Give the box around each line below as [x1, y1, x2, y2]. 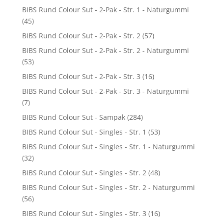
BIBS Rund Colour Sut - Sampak [22, 112, 125, 122]
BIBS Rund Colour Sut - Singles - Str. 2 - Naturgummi [22, 182, 195, 192]
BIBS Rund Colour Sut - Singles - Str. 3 [22, 208, 146, 218]
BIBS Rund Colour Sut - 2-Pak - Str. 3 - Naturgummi [22, 86, 189, 96]
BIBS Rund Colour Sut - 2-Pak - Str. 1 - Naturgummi [22, 4, 189, 14]
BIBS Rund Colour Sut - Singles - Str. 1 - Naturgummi [22, 141, 195, 151]
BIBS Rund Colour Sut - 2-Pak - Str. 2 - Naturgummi [22, 45, 189, 55]
